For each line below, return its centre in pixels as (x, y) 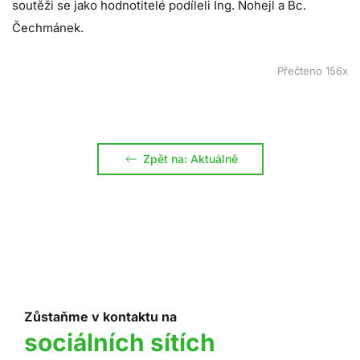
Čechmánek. (48, 28)
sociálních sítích (120, 343)
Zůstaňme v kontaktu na (100, 317)
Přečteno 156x (313, 71)
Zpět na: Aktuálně (190, 159)
